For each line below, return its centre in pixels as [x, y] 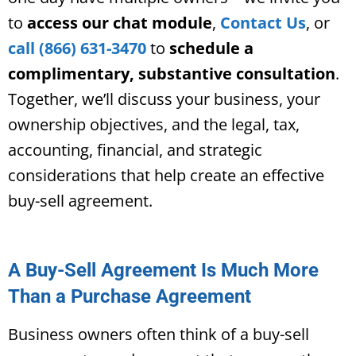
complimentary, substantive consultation [172, 73]
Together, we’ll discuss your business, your [164, 99]
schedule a [211, 48]
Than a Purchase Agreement [130, 296]
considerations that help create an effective [166, 175]
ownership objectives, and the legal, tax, [154, 124]
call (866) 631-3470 [77, 48]
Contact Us [263, 22]
